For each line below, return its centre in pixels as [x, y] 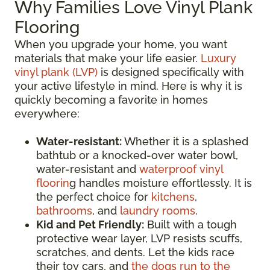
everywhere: [47, 113]
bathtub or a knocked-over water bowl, [137, 155]
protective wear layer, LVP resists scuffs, [139, 238]
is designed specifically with [171, 72]
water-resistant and [88, 169]
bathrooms [64, 210]
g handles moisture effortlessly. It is [161, 183]
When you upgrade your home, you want [121, 44]
